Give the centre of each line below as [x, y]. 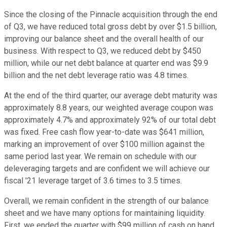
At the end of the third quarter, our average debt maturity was [111, 96]
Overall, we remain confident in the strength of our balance [106, 201]
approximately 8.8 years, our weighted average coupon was [109, 108]
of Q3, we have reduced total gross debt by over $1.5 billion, [110, 27]
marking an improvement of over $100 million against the [104, 144]
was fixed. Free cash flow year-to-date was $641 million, [104, 132]
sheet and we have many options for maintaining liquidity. [105, 213]
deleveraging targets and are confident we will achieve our [107, 169]
